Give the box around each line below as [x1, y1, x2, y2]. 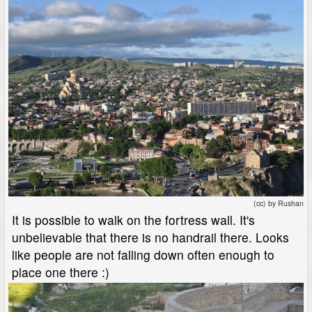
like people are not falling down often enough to [12, 245, 274, 263]
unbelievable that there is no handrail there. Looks [12, 228, 289, 246]
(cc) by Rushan [253, 197, 304, 208]
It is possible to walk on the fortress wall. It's [12, 210, 255, 228]
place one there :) [12, 263, 109, 281]
